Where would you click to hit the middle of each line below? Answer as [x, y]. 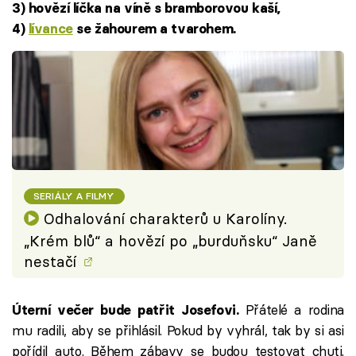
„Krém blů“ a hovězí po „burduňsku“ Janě [170, 241]
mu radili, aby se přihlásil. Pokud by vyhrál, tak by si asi [178, 330]
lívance [50, 29]
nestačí [52, 261]
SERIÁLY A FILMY [74, 195]
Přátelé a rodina [295, 309]
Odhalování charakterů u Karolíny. [165, 219]
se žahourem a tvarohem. [154, 29]
